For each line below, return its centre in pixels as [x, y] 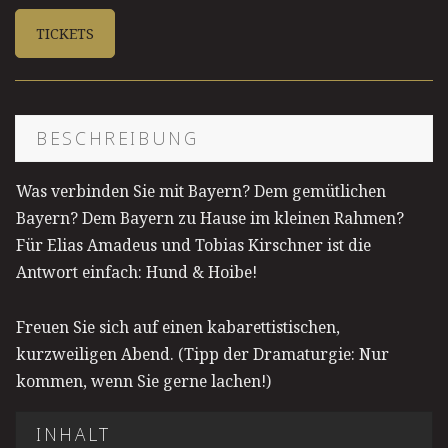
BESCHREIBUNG [117, 138]
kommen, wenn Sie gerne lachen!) [143, 381]
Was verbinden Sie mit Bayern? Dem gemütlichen [201, 191]
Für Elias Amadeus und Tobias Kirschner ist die [193, 245]
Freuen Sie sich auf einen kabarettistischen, [178, 327]
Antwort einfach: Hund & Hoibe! [136, 272]
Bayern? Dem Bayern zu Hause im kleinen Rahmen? [210, 218]
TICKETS [65, 33]
